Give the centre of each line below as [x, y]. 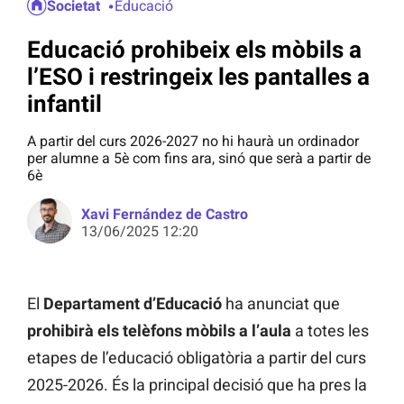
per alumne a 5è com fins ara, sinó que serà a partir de [199, 159]
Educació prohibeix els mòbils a [194, 49]
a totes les [330, 331]
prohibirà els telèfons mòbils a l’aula [159, 331]
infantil [64, 103]
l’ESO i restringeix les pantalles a [198, 76]
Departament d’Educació [133, 304]
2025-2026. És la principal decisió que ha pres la [197, 385]
